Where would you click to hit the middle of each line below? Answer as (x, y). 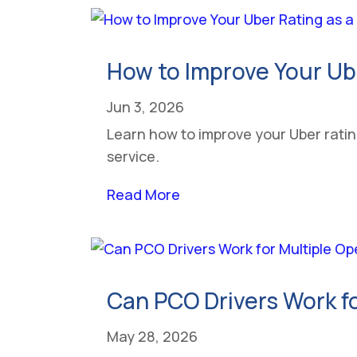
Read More (144, 194)
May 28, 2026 (153, 336)
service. (133, 156)
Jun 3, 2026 (146, 106)
